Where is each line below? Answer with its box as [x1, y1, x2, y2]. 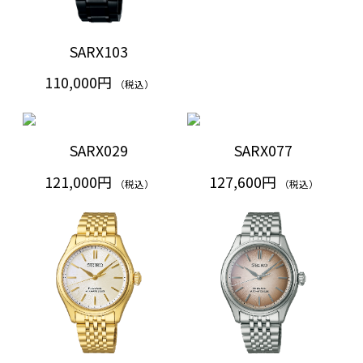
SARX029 [70, 139, 128, 161]
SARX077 [234, 139, 293, 161]
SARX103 [70, 40, 128, 62]
